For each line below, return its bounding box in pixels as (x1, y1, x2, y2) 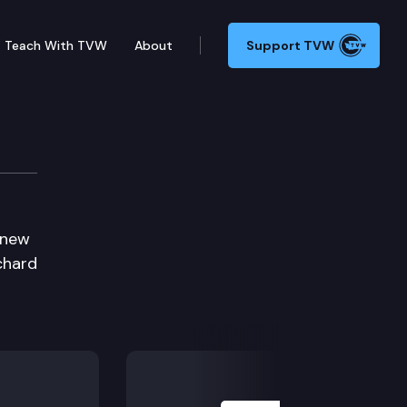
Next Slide (220, 337, 296, 359)
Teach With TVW (5, 36, 107, 54)
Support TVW (246, 37, 334, 54)
